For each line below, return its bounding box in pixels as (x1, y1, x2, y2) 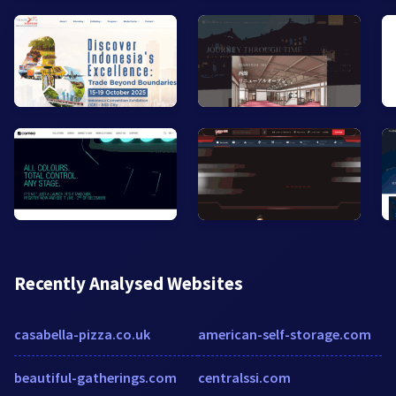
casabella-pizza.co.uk (14, 324, 150, 343)
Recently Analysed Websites (14, 270, 243, 295)
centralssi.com (198, 368, 291, 386)
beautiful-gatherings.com (14, 368, 177, 386)
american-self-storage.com (198, 324, 371, 343)
